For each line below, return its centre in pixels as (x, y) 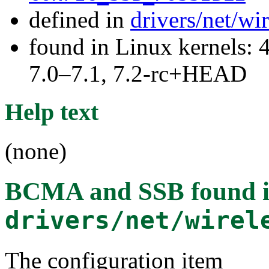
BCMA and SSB (95, 191)
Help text (52, 112)
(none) (36, 151)
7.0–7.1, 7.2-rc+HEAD (138, 73)
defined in (80, 19)
